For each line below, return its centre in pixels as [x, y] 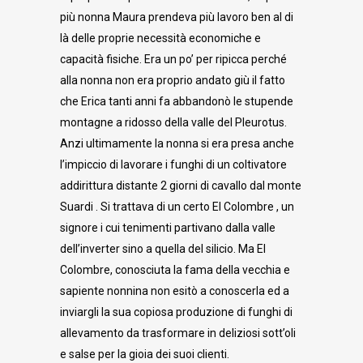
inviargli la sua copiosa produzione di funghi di [176, 312]
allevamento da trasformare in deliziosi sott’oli [178, 333]
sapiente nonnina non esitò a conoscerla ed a [175, 291]
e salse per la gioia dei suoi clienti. [145, 354]
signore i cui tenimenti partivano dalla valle [168, 228]
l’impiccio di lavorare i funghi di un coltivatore [173, 164]
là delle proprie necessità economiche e [160, 38]
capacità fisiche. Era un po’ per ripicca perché [173, 59]
